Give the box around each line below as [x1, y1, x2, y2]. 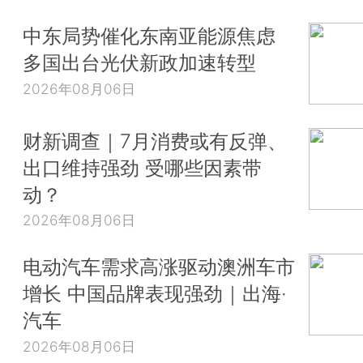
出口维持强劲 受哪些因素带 [23, 155, 262, 180]
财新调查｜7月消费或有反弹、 [23, 128, 287, 153]
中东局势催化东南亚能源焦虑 [23, 23, 275, 49]
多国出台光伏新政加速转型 [23, 50, 256, 75]
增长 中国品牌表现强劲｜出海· [23, 281, 287, 306]
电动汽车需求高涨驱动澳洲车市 [23, 254, 295, 280]
